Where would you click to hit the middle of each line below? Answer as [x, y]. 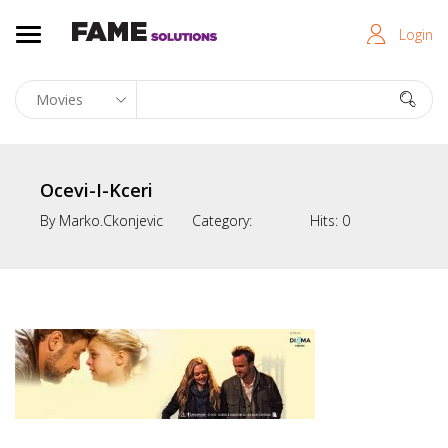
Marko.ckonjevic [111, 220]
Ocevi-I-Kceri [96, 190]
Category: [222, 220]
